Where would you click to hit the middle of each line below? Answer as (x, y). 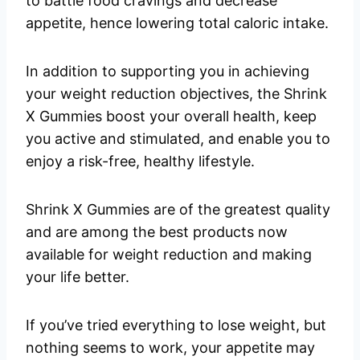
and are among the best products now (157, 232)
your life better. (78, 277)
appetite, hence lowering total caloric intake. (177, 23)
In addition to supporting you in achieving (168, 72)
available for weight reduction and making (169, 255)
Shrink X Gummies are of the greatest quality (178, 210)
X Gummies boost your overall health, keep (171, 117)
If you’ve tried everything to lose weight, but (176, 325)
